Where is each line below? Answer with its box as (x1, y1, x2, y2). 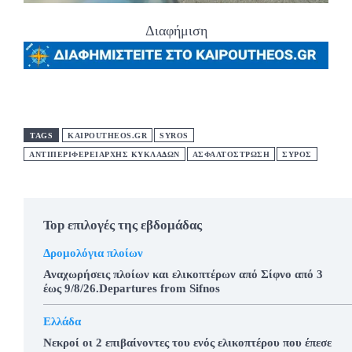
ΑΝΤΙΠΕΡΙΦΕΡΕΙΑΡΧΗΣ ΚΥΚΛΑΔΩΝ (29, 149, 180, 159)
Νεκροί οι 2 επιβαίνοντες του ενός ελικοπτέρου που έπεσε (43, 335, 332, 349)
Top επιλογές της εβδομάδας (43, 217, 202, 233)
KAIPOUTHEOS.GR (68, 130, 147, 140)
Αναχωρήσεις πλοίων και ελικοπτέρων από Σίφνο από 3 (43, 267, 323, 280)
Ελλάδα (43, 314, 81, 328)
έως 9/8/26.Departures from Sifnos (43, 281, 220, 295)
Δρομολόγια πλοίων (43, 246, 143, 259)
